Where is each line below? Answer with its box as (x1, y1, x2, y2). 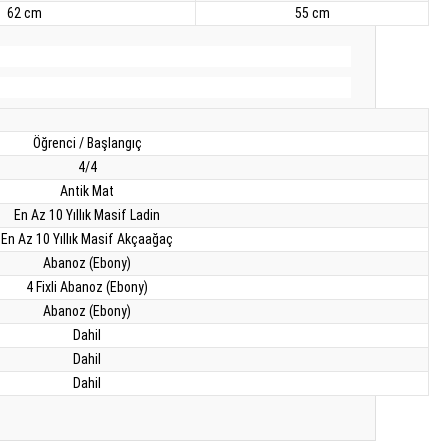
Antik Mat (60, 183, 114, 199)
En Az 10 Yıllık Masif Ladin (14, 207, 160, 223)
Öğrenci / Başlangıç (32, 135, 142, 151)
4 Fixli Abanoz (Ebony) (26, 279, 148, 295)
